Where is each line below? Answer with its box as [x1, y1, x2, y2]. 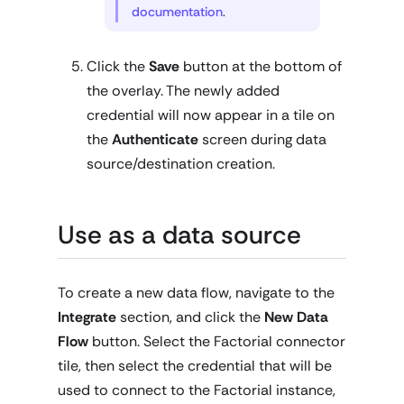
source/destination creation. [87, 153, 275, 173]
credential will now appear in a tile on [87, 105, 335, 124]
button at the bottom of [179, 56, 342, 76]
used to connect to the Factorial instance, [58, 380, 335, 399]
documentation [132, 3, 223, 20]
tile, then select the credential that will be [58, 355, 332, 375]
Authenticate [112, 129, 198, 149]
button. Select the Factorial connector [88, 331, 345, 351]
